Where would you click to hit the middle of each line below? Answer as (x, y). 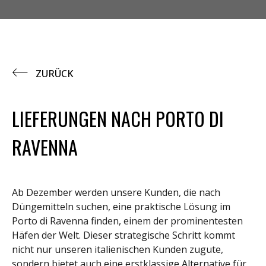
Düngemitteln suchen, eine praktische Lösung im (121, 207)
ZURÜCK (54, 74)
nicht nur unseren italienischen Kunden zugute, (118, 249)
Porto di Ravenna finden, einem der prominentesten (127, 221)
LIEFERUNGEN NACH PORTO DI (118, 118)
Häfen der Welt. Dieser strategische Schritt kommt (123, 235)
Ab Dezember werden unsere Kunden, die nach (116, 192)
